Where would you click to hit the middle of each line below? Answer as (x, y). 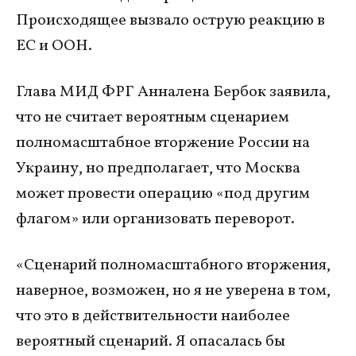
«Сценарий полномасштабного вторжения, (173, 265)
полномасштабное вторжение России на (163, 143)
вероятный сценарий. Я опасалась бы (151, 341)
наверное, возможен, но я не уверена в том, (173, 290)
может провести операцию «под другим (163, 193)
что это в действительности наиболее (153, 316)
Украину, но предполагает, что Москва (158, 168)
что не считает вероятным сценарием (153, 117)
